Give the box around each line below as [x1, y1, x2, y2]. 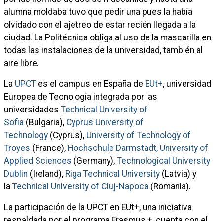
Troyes [4, 143, 30, 153]
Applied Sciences [4, 156, 72, 166]
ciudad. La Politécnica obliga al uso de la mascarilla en [4, 33, 211, 42]
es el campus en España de [38, 79, 145, 89]
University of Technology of [86, 130, 191, 140]
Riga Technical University [65, 169, 160, 179]
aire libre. [4, 58, 39, 68]
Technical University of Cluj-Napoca [12, 182, 148, 191]
